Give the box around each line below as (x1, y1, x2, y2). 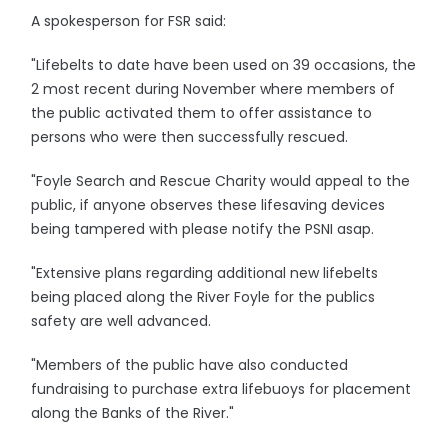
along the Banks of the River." (31, 403, 235, 423)
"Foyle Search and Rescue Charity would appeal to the (31, 171, 411, 191)
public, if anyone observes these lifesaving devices (31, 195, 386, 215)
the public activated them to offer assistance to (31, 103, 373, 123)
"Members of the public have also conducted (31, 355, 349, 375)
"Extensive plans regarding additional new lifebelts (31, 263, 379, 283)
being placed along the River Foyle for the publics (31, 287, 376, 307)
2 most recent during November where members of (31, 79, 396, 99)
